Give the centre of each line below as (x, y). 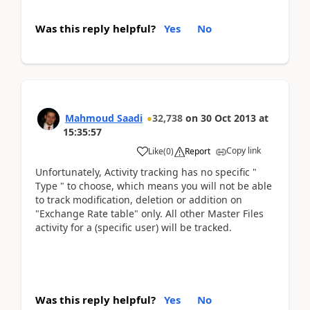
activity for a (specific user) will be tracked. (134, 227)
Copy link (244, 151)
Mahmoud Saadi (104, 118)
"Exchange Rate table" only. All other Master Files (149, 213)
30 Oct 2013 (228, 118)
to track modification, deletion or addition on (139, 200)
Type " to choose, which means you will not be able (154, 186)
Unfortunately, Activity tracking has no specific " (146, 172)
